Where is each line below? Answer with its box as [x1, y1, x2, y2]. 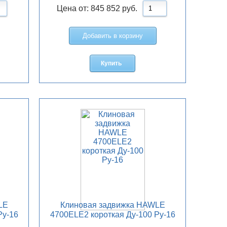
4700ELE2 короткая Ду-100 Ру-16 [50, 210, 175, 219]
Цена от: [57, 4, 91, 13]
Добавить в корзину [82, 32, 143, 40]
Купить [100, 60, 122, 67]
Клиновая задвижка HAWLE [60, 201, 165, 210]
